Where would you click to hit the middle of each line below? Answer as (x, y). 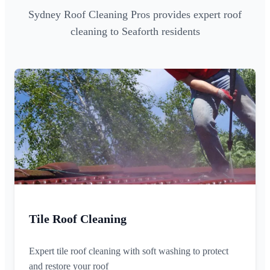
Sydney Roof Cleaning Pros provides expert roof (135, 15)
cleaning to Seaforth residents (135, 32)
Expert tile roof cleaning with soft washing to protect (129, 251)
